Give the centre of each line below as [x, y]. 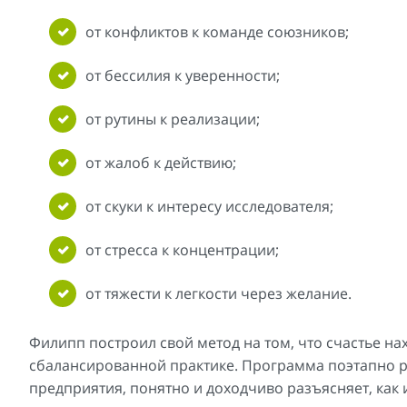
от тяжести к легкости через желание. [218, 294]
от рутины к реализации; [173, 119]
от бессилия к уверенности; [183, 76]
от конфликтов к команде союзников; [217, 32]
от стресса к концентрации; [182, 250]
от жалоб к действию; [161, 163]
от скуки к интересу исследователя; [209, 207]
